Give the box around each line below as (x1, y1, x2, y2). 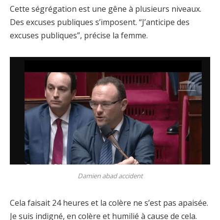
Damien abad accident (77, 171, 143, 180)
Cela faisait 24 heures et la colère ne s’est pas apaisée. (10, 197, 208, 209)
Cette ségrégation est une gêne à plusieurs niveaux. (10, 3, 201, 15)
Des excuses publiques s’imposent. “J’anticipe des (10, 17, 190, 28)
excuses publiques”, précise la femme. (10, 30, 148, 41)
